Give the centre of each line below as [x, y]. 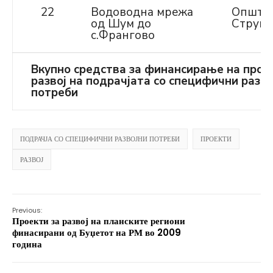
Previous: [27, 210]
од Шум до [121, 24]
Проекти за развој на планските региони [99, 221]
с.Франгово [123, 35]
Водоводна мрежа [142, 12]
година [27, 244]
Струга [251, 24]
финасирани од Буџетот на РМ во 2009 [97, 232]
